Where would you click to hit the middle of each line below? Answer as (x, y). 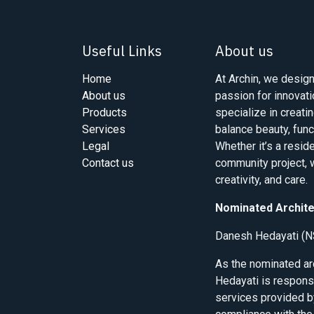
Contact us (108, 163)
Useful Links (122, 51)
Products (104, 113)
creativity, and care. (261, 180)
